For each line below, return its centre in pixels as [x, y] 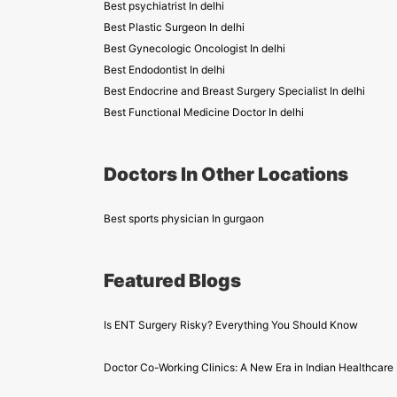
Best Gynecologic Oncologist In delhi [195, 48]
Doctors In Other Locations [226, 174]
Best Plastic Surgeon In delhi [174, 27]
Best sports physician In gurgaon [184, 218]
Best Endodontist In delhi [164, 70]
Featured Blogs [172, 280]
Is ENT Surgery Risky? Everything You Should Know [231, 325]
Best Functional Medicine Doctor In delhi [204, 112]
